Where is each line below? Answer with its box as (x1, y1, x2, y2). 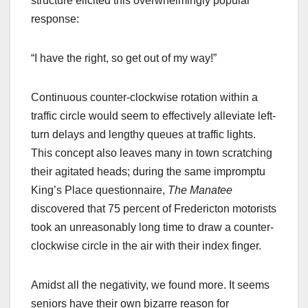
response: (31, 12, 79, 25)
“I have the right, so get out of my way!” (31, 52, 217, 64)
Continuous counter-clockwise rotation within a (31, 91, 258, 103)
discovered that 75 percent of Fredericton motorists (31, 202, 276, 214)
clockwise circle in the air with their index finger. (31, 239, 261, 252)
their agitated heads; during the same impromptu (31, 165, 265, 177)
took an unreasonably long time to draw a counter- (31, 221, 274, 233)
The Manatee (168, 184, 232, 196)
